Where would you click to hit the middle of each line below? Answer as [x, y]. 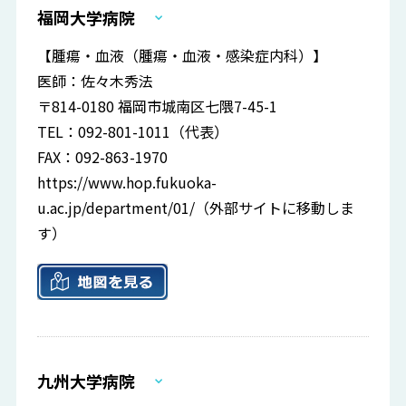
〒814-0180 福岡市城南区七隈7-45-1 [158, 106]
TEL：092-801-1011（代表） [133, 132]
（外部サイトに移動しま [275, 208]
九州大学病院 [87, 381]
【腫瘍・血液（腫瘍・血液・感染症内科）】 [183, 56]
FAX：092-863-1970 [103, 157]
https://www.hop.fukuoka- [127, 183]
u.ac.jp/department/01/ [116, 208]
